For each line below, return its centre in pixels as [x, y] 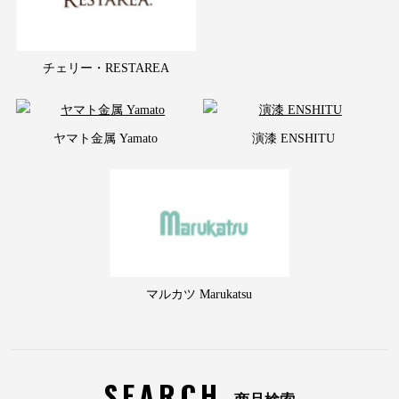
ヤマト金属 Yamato [106, 138]
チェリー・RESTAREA [106, 68]
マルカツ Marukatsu [199, 293]
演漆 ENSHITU [293, 138]
